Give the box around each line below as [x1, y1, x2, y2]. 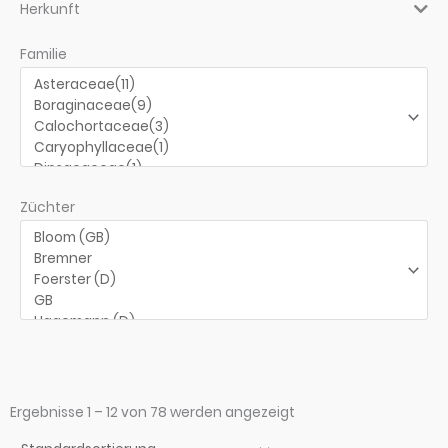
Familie [20, 45, 67, 65]
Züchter [20, 197, 75, 217]
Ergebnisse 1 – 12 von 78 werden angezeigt [10, 403, 295, 423]
